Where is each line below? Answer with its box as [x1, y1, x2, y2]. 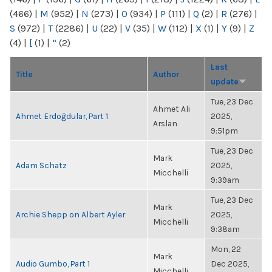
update [211, 76, 239, 86]
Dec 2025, [211, 259, 249, 268]
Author [153, 69, 180, 79]
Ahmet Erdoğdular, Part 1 [16, 111, 108, 121]
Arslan [153, 118, 177, 128]
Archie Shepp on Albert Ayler [16, 209, 125, 219]
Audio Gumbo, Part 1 [16, 259, 90, 268]
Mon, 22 [211, 244, 241, 254]
